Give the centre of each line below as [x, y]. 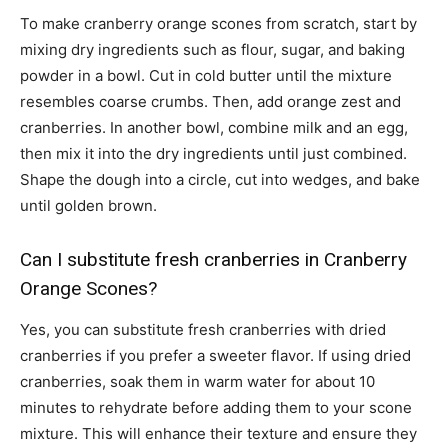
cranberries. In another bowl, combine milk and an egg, [214, 128]
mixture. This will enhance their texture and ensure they [218, 434]
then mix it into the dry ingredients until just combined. [213, 154]
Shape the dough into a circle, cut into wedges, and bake [220, 180]
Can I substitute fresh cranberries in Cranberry [213, 260]
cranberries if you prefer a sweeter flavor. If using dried [215, 356]
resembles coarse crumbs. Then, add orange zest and [210, 102]
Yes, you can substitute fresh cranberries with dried [203, 330]
